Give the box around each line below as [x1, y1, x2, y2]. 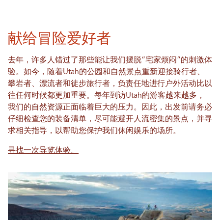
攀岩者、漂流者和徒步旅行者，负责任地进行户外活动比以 [8, 80, 212, 88]
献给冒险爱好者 [8, 28, 116, 47]
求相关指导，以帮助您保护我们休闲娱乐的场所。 [8, 127, 183, 135]
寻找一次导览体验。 [8, 146, 79, 155]
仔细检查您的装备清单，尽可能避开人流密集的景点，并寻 [8, 115, 212, 123]
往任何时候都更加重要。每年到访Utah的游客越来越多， [8, 91, 205, 100]
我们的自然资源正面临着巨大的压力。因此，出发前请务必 [8, 103, 212, 111]
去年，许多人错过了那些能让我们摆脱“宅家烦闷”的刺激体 [8, 56, 212, 64]
